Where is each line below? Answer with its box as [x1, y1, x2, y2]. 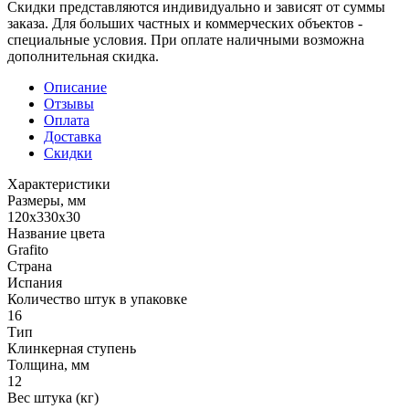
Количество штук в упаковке [7, 290, 187, 307]
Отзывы [44, 95, 94, 111]
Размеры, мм [7, 192, 86, 208]
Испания [7, 274, 62, 290]
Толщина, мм [7, 356, 89, 372]
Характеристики [7, 175, 110, 192]
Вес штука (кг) [7, 389, 99, 405]
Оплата [44, 111, 89, 128]
